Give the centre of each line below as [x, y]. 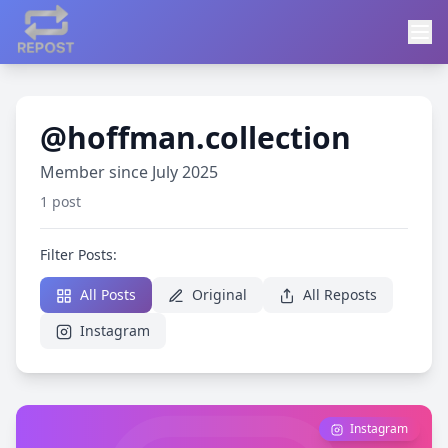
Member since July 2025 [129, 172]
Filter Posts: [78, 254]
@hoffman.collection [195, 137]
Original [217, 294]
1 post [60, 201]
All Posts [106, 294]
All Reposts [338, 294]
